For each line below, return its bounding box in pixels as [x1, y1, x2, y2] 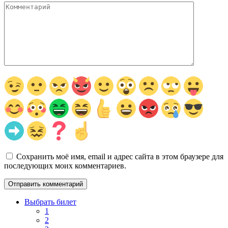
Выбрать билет [24, 197, 76, 206]
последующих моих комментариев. [4, 161, 126, 170]
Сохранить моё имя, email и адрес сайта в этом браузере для [16, 152, 223, 161]
